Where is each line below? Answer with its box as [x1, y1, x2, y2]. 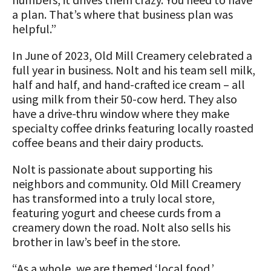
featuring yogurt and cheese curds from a [12, 205, 221, 220]
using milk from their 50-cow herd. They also [12, 91, 237, 106]
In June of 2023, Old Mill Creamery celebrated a [12, 48, 252, 63]
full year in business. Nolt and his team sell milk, [12, 62, 255, 77]
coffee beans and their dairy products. [12, 135, 203, 150]
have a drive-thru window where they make [12, 106, 229, 121]
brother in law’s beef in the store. [12, 234, 180, 249]
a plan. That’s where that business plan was [12, 7, 233, 22]
